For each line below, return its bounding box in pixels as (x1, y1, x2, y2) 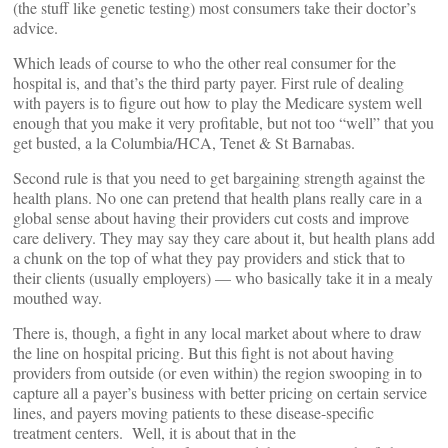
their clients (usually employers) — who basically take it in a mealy (13, 267, 433, 288)
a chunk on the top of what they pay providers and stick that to (13, 247, 405, 268)
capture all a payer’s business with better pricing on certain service (13, 382, 427, 403)
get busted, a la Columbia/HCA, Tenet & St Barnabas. (13, 132, 355, 153)
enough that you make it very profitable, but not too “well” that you (13, 112, 434, 133)
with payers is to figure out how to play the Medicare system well (13, 92, 422, 113)
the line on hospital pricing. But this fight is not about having (13, 342, 394, 363)
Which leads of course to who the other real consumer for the (13, 52, 396, 73)
